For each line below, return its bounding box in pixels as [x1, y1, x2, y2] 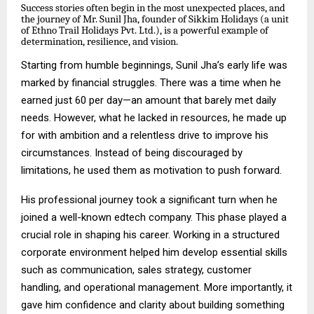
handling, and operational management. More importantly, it [21, 281, 292, 294]
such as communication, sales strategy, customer [21, 264, 252, 277]
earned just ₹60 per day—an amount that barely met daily [21, 94, 276, 107]
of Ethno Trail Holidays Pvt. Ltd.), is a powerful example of [21, 25, 268, 37]
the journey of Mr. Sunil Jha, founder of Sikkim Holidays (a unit [21, 13, 289, 26]
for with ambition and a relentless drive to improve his [21, 129, 268, 142]
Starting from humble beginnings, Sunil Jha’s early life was [21, 59, 287, 72]
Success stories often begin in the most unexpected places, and [21, 2, 285, 15]
